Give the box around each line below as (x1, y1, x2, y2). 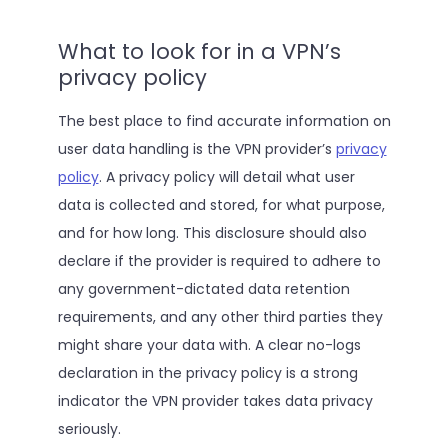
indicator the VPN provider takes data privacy (57, 390, 373, 411)
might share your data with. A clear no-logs (57, 334, 361, 355)
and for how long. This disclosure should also (57, 222, 367, 243)
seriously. (57, 418, 121, 439)
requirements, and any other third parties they (57, 306, 383, 327)
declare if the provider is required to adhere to (57, 250, 381, 271)
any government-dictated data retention (57, 278, 350, 299)
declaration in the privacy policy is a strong (57, 362, 358, 383)
